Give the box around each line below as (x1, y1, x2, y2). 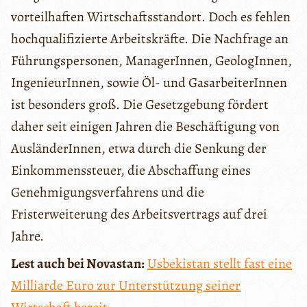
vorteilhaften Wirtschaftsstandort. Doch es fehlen (11, 7, 291, 26)
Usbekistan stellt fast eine (147, 254, 292, 273)
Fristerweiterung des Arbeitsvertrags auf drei (11, 204, 267, 223)
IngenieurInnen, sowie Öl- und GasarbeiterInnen (11, 73, 287, 92)
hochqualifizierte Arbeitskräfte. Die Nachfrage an (11, 29, 288, 48)
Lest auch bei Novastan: (11, 254, 145, 273)
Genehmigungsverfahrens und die (11, 182, 204, 201)
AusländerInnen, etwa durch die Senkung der (11, 138, 267, 158)
